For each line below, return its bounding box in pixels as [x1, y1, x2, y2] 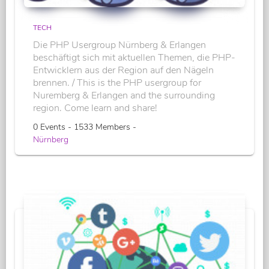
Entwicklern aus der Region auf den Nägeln [33, 63, 214, 77]
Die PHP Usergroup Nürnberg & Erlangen [33, 38, 206, 52]
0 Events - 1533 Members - [33, 121, 136, 133]
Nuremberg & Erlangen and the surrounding [33, 88, 215, 102]
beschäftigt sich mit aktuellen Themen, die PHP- [33, 50, 235, 64]
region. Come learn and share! [33, 101, 157, 115]
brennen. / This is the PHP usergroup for [33, 76, 201, 89]
